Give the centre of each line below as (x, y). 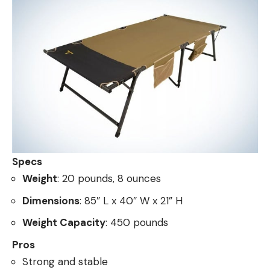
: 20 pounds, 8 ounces (109, 179)
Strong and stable (65, 261)
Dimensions (51, 200)
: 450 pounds (137, 223)
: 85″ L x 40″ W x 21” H (131, 200)
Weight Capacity (64, 223)
